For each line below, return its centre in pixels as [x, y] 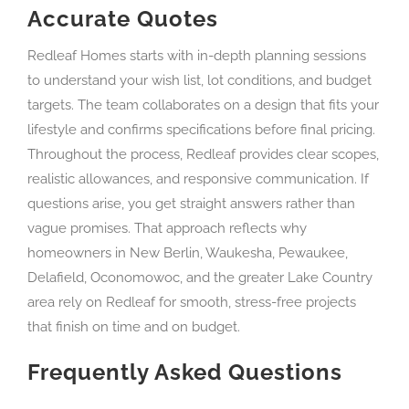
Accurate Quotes [123, 18]
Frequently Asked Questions [185, 372]
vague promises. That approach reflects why [167, 228]
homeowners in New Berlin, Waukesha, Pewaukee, [188, 252]
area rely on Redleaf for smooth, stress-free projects [192, 302]
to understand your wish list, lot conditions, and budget [199, 80]
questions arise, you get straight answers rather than [191, 203]
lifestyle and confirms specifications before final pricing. [201, 129]
